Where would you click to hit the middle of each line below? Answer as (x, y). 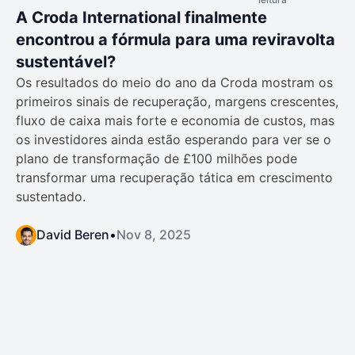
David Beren (73, 234)
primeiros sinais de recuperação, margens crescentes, (177, 101)
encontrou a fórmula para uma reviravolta (176, 39)
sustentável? (66, 61)
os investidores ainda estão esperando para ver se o (174, 139)
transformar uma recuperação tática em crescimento (174, 177)
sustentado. (51, 196)
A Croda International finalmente (141, 17)
